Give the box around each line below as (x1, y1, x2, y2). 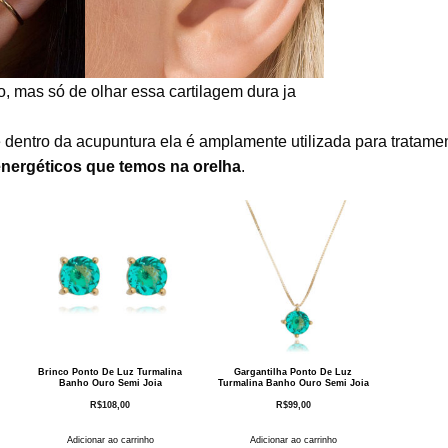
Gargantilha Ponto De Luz (234, 366, 353, 377)
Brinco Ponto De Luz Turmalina (38, 366, 183, 377)
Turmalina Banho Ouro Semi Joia (217, 377, 369, 388)
